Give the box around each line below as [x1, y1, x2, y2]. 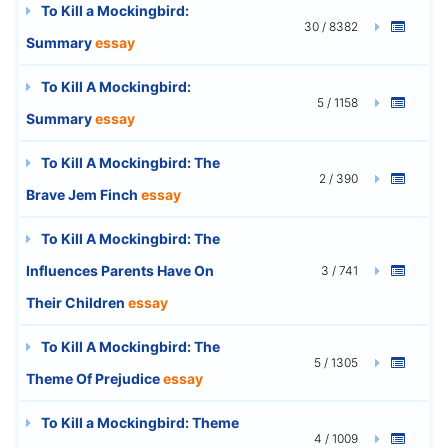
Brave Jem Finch [26, 185, 141, 203]
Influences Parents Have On [26, 261, 214, 279]
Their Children [26, 293, 128, 311]
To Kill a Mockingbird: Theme [38, 413, 239, 431]
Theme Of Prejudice [26, 369, 163, 387]
